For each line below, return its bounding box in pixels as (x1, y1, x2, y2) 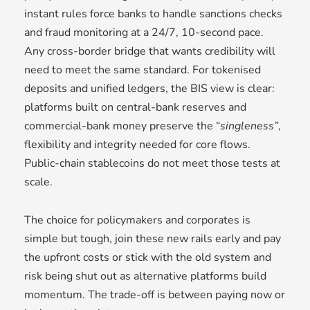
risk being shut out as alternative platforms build (24, 268, 266, 284)
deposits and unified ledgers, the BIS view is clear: (24, 81, 275, 97)
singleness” (220, 118, 278, 134)
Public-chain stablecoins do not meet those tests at (24, 156, 280, 172)
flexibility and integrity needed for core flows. (24, 137, 250, 153)
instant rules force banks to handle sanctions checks (24, 6, 282, 22)
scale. (24, 174, 53, 190)
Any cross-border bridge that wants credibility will (24, 44, 275, 60)
